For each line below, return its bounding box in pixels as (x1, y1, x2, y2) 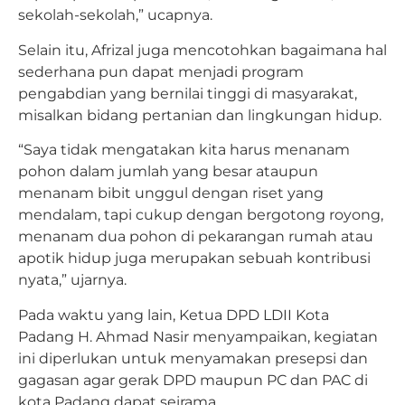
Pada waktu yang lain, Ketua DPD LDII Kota (18, 306, 329, 324)
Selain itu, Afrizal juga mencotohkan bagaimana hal (18, 41, 387, 59)
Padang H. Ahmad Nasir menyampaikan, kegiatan (18, 327, 378, 345)
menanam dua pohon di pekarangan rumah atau (18, 228, 373, 246)
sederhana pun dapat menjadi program (18, 62, 304, 80)
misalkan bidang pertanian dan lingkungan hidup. (18, 106, 381, 124)
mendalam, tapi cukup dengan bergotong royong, (18, 206, 383, 224)
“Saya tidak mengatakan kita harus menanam (18, 141, 350, 159)
